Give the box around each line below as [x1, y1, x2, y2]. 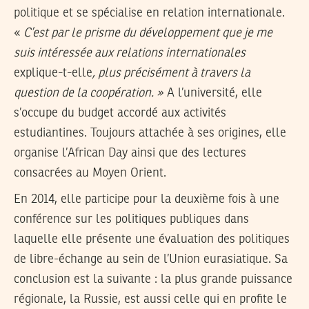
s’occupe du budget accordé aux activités [14, 106, 226, 119]
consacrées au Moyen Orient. [14, 166, 166, 179]
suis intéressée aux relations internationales [14, 46, 246, 59]
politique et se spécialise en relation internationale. [14, 6, 285, 19]
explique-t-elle [14, 66, 92, 79]
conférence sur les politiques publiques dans [14, 213, 249, 226]
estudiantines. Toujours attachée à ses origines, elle [14, 126, 286, 139]
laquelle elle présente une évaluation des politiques [14, 233, 290, 246]
